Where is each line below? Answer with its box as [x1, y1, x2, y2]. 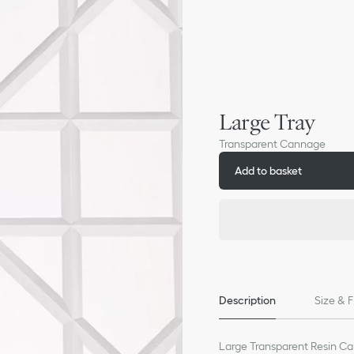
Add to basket [235, 164, 303, 177]
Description [219, 293, 277, 307]
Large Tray [219, 109, 315, 135]
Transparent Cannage [219, 137, 326, 150]
